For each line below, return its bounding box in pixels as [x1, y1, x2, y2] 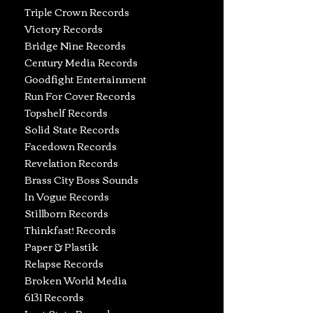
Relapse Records [24, 254, 103, 272]
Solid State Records [24, 120, 119, 138]
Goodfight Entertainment [24, 70, 147, 88]
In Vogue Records [24, 187, 109, 205]
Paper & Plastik [24, 238, 99, 256]
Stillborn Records [24, 204, 108, 222]
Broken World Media [24, 271, 127, 289]
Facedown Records [24, 137, 117, 155]
